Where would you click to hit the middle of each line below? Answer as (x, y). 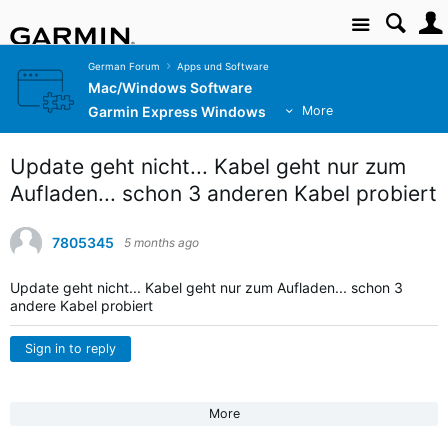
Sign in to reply (70, 348)
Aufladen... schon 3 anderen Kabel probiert (223, 193)
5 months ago (161, 242)
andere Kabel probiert (83, 305)
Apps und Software (222, 67)
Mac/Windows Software (170, 88)
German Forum (124, 67)
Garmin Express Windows (177, 112)
